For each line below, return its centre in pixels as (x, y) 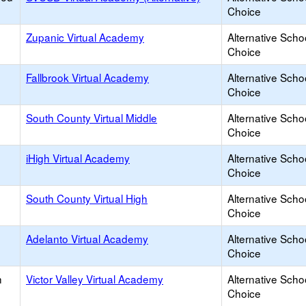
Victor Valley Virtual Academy (95, 279)
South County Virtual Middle (92, 117)
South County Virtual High (87, 198)
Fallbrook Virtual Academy (87, 77)
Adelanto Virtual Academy (87, 238)
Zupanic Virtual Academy (85, 37)
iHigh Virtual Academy (78, 158)
